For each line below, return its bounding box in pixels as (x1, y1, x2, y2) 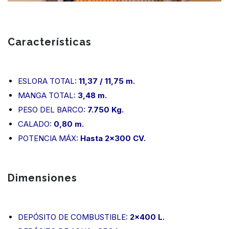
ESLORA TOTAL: (18, 76, 77, 86)
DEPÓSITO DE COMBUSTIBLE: (18, 212, 128, 222)
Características (8, 36, 91, 49)
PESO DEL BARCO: (18, 105, 87, 115)
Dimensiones (8, 172, 77, 185)
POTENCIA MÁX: (18, 133, 80, 144)
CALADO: (18, 119, 52, 129)
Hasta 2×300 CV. (80, 133, 146, 144)
